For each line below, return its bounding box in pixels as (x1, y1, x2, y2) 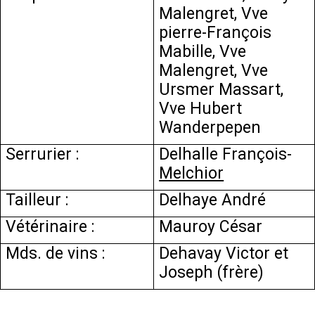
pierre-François (159, 23, 272, 42)
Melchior (159, 164, 224, 183)
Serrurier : (6, 145, 80, 164)
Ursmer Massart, (159, 80, 284, 99)
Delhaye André (159, 191, 266, 210)
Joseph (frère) (159, 263, 264, 282)
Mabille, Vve (159, 42, 247, 61)
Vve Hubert (159, 99, 243, 118)
